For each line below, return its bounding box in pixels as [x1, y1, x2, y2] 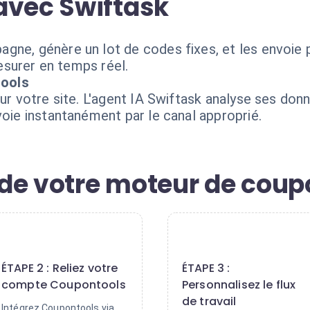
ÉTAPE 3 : [182, 260, 230, 276]
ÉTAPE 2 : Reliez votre [1, 260, 118, 276]
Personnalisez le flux [182, 277, 296, 293]
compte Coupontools [1, 277, 126, 293]
